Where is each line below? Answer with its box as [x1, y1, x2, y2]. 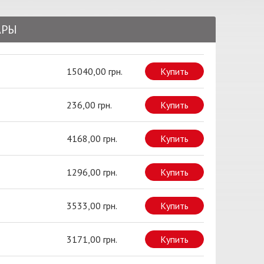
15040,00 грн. [66, 65, 123, 77]
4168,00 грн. [66, 133, 117, 144]
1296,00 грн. [66, 166, 117, 178]
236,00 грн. [66, 99, 112, 111]
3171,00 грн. [66, 233, 117, 245]
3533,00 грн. [66, 200, 117, 212]
